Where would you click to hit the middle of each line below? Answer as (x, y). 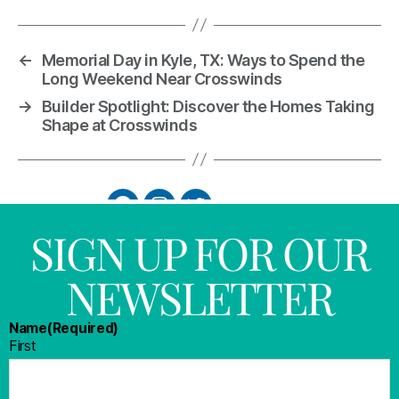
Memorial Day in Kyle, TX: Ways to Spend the (203, 60)
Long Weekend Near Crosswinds (162, 78)
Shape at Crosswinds (119, 125)
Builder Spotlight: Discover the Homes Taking (208, 106)
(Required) (83, 328)
